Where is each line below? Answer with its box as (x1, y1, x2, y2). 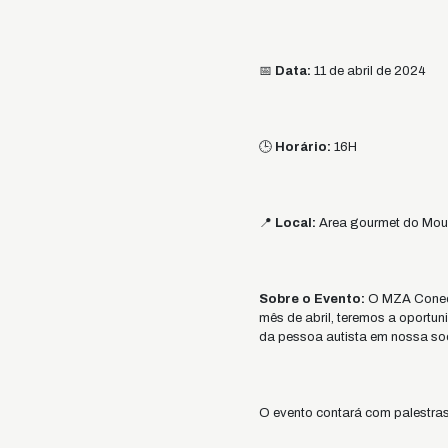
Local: (274, 216, 316, 231)
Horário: (274, 140, 331, 155)
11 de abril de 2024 (310, 64, 426, 79)
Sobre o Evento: (258, 292, 365, 307)
